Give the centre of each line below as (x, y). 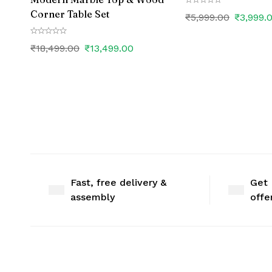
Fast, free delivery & (118, 182)
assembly (93, 197)
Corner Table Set (70, 14)
